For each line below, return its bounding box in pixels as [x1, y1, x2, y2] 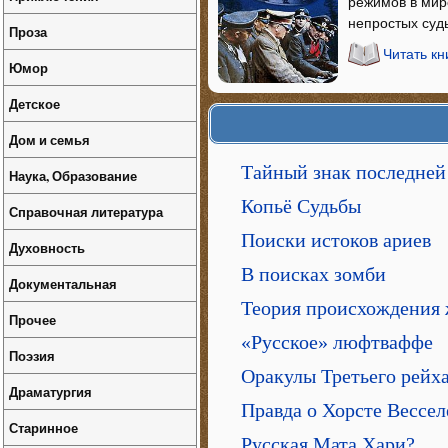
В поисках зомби [241, 263, 386, 286]
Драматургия [9, 382, 92, 401]
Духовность [9, 238, 85, 257]
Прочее [9, 310, 56, 329]
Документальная [9, 274, 117, 293]
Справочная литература [9, 202, 163, 221]
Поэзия [9, 346, 55, 365]
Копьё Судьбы [241, 195, 361, 218]
